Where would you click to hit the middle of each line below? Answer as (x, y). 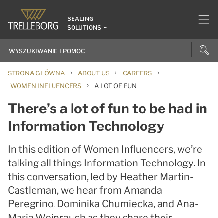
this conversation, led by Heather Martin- (101, 177)
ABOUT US (94, 73)
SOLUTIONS (84, 27)
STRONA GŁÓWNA (36, 73)
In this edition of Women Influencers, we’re (105, 149)
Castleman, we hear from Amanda (85, 190)
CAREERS (137, 73)
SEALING (80, 19)
